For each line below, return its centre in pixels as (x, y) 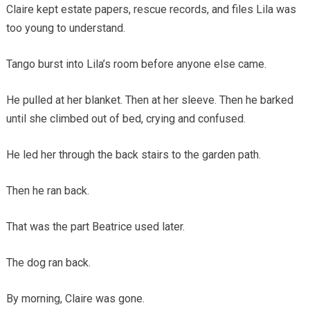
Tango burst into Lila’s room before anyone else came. (136, 64)
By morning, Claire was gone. (75, 298)
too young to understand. (65, 28)
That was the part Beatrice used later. (95, 226)
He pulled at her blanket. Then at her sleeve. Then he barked (149, 100)
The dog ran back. (48, 262)
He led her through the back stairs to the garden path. (133, 154)
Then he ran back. (47, 190)
